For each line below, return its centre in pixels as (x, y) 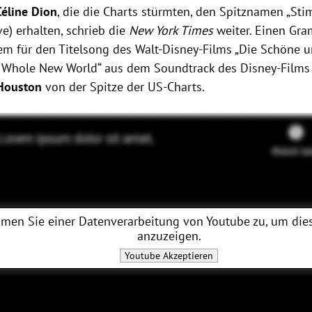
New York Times (171, 31)
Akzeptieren (187, 256)
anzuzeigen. (169, 236)
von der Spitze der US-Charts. (125, 87)
